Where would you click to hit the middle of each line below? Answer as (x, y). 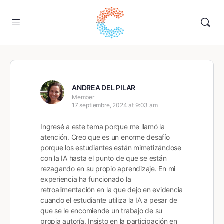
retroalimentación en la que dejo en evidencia (112, 190)
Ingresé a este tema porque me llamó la (103, 127)
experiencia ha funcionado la (86, 179)
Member (83, 97)
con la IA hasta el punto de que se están (104, 158)
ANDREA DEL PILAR (104, 88)
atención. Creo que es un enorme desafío (105, 137)
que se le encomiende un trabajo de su (102, 211)
